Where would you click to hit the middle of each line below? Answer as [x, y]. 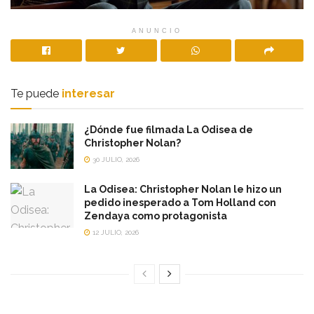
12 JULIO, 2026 [115, 232]
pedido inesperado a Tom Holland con [180, 202]
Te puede [35, 94]
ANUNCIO [157, 31]
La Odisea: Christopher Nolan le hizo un [183, 189]
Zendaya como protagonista [156, 216]
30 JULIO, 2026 [115, 160]
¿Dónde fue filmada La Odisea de [169, 130]
